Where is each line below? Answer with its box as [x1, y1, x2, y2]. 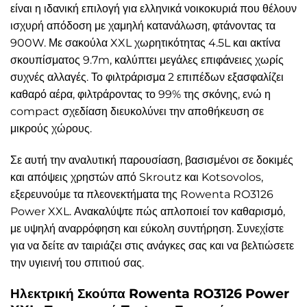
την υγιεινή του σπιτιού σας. [10, 256, 144, 269]
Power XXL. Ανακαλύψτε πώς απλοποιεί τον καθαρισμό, [10, 204, 285, 218]
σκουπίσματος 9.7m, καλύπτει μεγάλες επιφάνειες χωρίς [10, 53, 284, 66]
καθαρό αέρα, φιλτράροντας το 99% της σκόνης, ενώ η [10, 87, 271, 101]
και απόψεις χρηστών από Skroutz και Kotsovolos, [10, 170, 263, 184]
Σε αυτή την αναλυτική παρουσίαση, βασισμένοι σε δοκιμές [10, 153, 293, 167]
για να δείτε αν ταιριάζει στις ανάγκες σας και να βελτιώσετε [10, 238, 294, 252]
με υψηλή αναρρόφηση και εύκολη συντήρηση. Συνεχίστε [10, 221, 284, 235]
